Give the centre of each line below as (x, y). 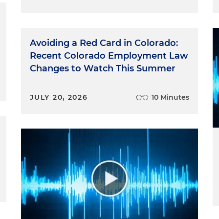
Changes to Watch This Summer (103, 68)
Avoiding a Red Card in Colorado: (104, 43)
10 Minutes (170, 97)
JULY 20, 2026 (59, 97)
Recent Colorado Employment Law (109, 56)
